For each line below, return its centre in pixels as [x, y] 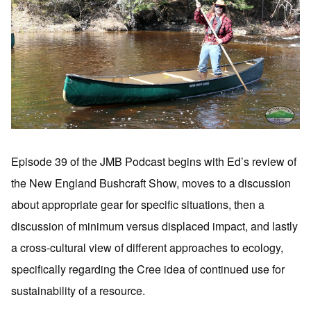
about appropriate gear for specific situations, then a [138, 205]
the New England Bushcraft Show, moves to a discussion [151, 183]
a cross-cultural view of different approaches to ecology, [147, 248]
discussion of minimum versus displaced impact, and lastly [154, 226]
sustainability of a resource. [78, 291]
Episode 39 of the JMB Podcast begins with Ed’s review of [154, 162]
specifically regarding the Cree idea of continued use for [148, 269]
